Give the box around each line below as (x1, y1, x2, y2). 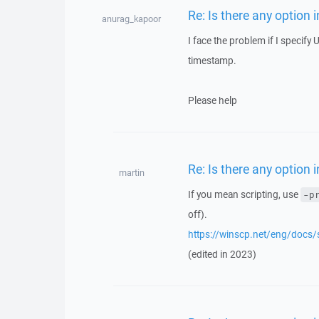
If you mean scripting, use (187, 188, 300, 201)
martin (118, 167, 145, 179)
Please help (187, 94, 237, 107)
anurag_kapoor (102, 13, 162, 25)
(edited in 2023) (187, 248, 256, 261)
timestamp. (187, 54, 236, 67)
